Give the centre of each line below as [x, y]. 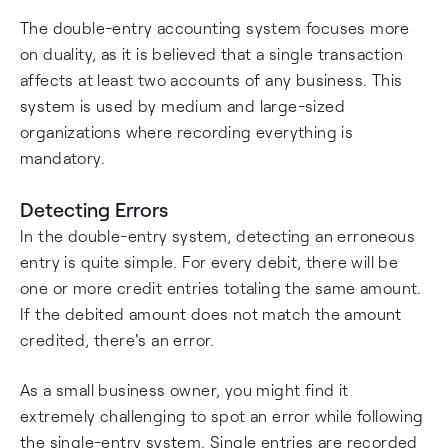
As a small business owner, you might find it [184, 389]
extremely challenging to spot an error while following [222, 415]
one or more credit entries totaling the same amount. [221, 287]
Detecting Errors [94, 209]
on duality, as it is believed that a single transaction [211, 53]
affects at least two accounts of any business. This [211, 79]
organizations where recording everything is [187, 131]
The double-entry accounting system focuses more [215, 27]
